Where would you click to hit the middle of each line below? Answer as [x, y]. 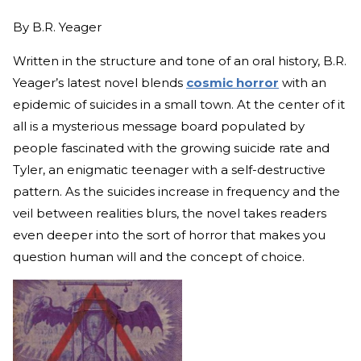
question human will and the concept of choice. [159, 256]
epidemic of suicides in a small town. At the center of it [179, 104]
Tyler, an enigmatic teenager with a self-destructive [169, 169]
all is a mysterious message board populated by [159, 126]
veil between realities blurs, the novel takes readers [170, 213]
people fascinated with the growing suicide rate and [171, 147]
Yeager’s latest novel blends [100, 82]
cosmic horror [232, 82]
